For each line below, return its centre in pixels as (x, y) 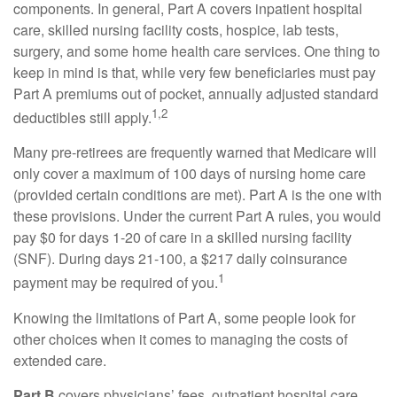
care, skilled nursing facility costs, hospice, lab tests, (176, 30)
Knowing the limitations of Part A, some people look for (184, 317)
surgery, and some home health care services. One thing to (197, 51)
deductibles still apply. (82, 118)
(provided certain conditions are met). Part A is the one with (198, 195)
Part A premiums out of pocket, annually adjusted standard (196, 93)
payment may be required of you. (116, 283)
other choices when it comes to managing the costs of (180, 339)
